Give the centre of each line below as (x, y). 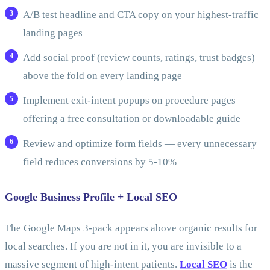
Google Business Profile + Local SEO (91, 197)
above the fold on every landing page (102, 76)
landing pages (52, 33)
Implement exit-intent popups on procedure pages (129, 101)
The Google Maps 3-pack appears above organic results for (131, 228)
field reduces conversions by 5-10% (99, 162)
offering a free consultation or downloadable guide (131, 119)
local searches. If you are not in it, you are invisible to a (123, 246)
